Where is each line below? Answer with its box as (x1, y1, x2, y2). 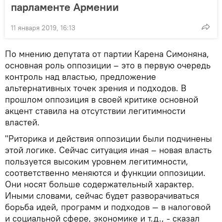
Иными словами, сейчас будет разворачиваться (5, 189, 199, 201)
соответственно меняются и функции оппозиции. (5, 166, 206, 178)
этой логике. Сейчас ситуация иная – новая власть (5, 144, 212, 156)
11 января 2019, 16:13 (11, 23, 75, 32)
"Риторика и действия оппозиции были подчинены (5, 132, 212, 144)
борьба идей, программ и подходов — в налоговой (5, 201, 211, 213)
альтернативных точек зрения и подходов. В (5, 82, 186, 94)
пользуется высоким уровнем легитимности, (5, 155, 188, 167)
